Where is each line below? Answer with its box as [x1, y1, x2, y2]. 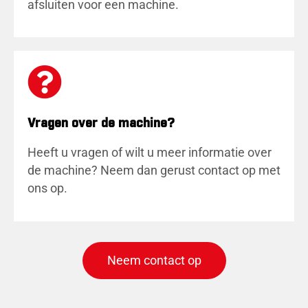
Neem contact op [107, 252, 201, 267]
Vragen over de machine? [27, 118, 175, 131]
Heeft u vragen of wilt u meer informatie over [27, 146, 272, 160]
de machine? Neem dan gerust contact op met [27, 164, 280, 178]
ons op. [27, 181, 67, 196]
